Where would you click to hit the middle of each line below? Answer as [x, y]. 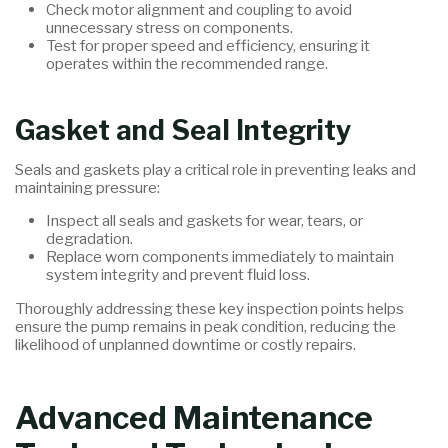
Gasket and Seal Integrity [184, 131]
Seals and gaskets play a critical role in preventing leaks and [216, 170]
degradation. [89, 239]
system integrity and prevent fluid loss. [177, 275]
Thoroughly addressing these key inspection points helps [210, 308]
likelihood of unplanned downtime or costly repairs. [186, 344]
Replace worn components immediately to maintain [219, 257]
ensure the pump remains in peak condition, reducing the [206, 326]
